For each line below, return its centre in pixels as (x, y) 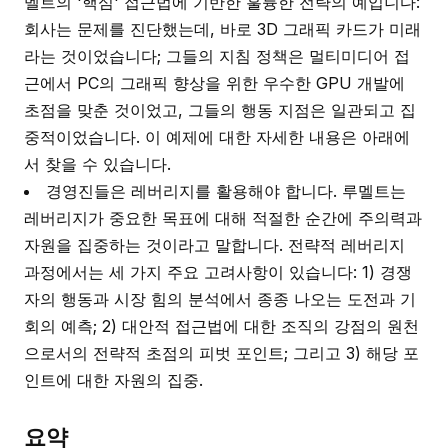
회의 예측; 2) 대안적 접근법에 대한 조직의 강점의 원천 (221, 326)
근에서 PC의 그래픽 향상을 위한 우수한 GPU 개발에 (214, 83)
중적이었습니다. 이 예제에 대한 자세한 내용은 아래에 (217, 137)
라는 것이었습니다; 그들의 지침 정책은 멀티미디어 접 (217, 56)
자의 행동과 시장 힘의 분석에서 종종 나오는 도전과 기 (220, 299)
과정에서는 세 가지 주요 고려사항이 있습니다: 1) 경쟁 (218, 272)
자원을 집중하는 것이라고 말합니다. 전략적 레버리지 (214, 245)
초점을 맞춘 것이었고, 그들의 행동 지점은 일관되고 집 (220, 110)
